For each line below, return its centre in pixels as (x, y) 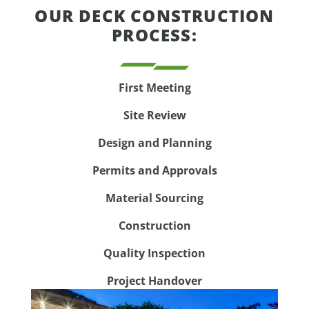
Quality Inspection (154, 253)
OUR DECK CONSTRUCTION (154, 16)
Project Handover (154, 281)
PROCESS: (154, 35)
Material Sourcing (154, 198)
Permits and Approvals (154, 171)
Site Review (154, 116)
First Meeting (154, 88)
